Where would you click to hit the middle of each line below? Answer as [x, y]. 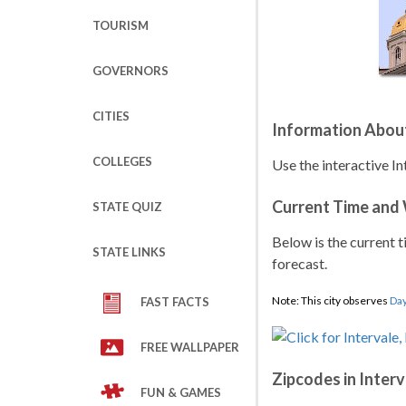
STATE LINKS [129, 252]
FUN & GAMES [181, 392]
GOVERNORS [130, 71]
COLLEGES [122, 161]
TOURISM [121, 25]
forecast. [300, 263]
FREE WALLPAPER [190, 347]
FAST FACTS [175, 302]
